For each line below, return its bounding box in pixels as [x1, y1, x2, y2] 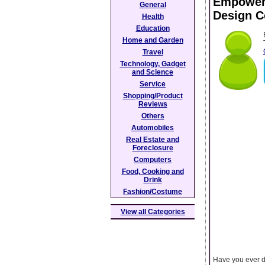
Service [140, 80, 166, 88]
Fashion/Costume [123, 188, 182, 196]
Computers [134, 156, 172, 164]
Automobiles [131, 124, 174, 132]
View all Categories [120, 208, 185, 216]
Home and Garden [122, 36, 183, 44]
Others [141, 112, 164, 120]
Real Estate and [126, 135, 179, 144]
